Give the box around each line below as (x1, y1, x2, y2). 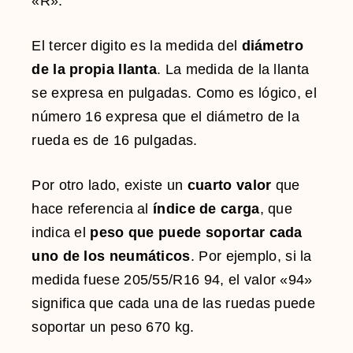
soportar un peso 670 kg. (32, 318, 199, 335)
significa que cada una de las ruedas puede (32, 295, 315, 311)
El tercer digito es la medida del (32, 37, 242, 54)
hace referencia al (32, 200, 154, 217)
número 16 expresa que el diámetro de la (32, 108, 300, 124)
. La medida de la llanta (157, 61, 310, 77)
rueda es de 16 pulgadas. (32, 132, 198, 148)
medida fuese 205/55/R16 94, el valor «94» (32, 271, 313, 288)
